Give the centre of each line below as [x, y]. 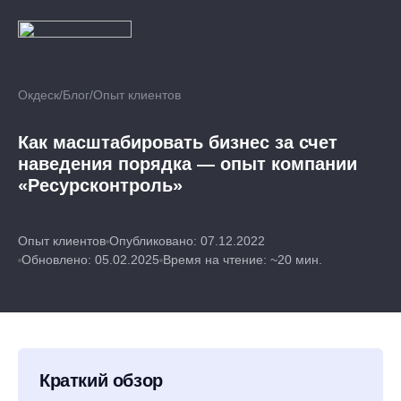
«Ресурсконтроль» [100, 185]
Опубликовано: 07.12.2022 [187, 241]
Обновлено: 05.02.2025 [90, 260]
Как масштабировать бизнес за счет [178, 142]
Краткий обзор [101, 380]
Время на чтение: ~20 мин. [243, 260]
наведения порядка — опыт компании [188, 164]
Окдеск [38, 95]
